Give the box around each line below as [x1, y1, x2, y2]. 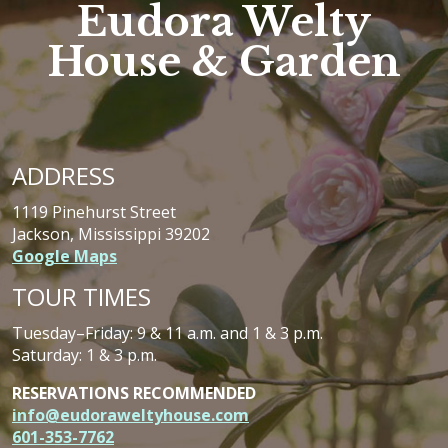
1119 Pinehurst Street [12, 201, 176, 224]
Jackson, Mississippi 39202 [12, 223, 210, 246]
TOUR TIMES [12, 280, 151, 314]
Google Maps [12, 245, 117, 268]
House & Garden [47, 37, 401, 88]
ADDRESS [12, 159, 115, 193]
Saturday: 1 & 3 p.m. [12, 344, 157, 367]
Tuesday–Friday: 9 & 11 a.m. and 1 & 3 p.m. [12, 322, 323, 345]
